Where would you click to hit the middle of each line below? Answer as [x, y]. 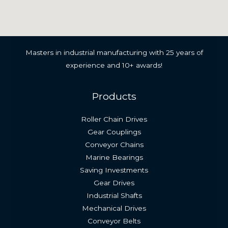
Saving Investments [114, 170]
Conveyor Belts [114, 221]
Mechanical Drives [114, 208]
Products [114, 96]
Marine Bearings [114, 158]
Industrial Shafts [114, 196]
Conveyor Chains [114, 145]
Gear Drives [114, 183]
